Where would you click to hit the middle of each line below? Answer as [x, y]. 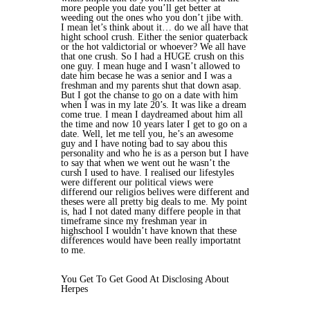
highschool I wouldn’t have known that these [149, 231]
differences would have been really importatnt [151, 240]
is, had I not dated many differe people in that [151, 211]
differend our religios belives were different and [155, 192]
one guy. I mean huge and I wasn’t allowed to [151, 66]
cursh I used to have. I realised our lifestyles [147, 173]
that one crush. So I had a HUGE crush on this [152, 56]
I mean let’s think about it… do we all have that [155, 27]
